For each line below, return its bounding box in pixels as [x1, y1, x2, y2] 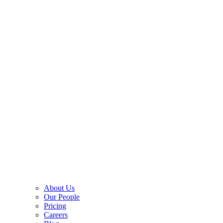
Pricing [44, 201, 66, 210]
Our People [44, 192, 80, 201]
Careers [44, 210, 68, 219]
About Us [44, 183, 75, 192]
